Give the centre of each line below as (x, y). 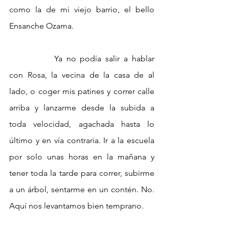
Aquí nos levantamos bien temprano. (77, 206)
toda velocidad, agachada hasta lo (82, 124)
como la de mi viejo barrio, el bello (82, 10)
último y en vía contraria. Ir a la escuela (82, 141)
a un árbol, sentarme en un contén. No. (82, 190)
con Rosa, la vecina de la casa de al (82, 75)
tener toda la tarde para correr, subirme (82, 173)
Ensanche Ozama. (41, 26)
